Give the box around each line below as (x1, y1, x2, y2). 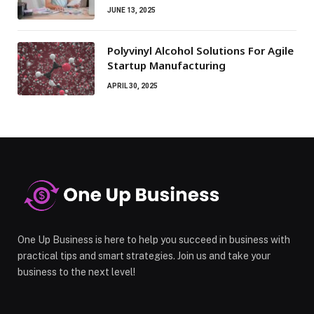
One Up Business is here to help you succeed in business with (18, 234, 290, 246)
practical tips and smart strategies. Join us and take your (18, 250, 271, 262)
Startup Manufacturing (107, 58, 226, 73)
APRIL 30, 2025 (107, 82, 158, 90)
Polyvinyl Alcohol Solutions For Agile (107, 43, 294, 58)
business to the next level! (18, 266, 135, 278)
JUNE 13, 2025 (107, 6, 156, 15)
